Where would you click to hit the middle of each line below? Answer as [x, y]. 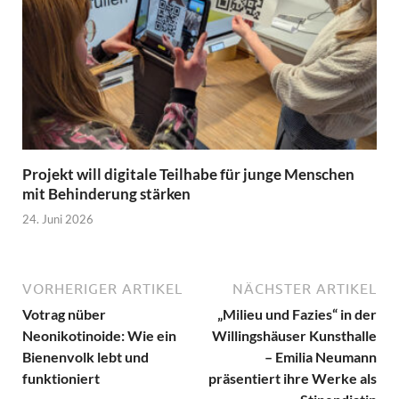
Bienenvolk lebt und [85, 357]
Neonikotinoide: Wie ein [99, 336]
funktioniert [61, 379]
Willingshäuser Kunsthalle [294, 336]
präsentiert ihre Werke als [293, 379]
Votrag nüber [64, 314]
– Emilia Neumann [321, 357]
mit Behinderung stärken [106, 193]
